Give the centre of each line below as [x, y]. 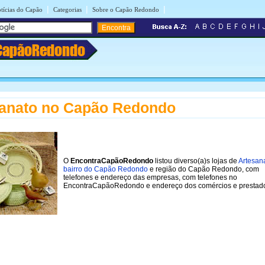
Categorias [67, 9]
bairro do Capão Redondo [106, 169]
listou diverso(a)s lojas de [196, 161]
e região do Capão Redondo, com [203, 169]
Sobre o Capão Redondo [126, 9]
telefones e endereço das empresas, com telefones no [150, 177]
